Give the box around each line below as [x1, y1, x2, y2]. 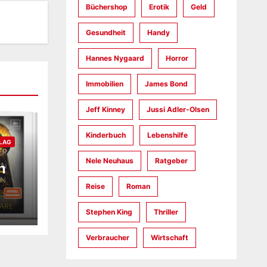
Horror [165, 54, 188, 63]
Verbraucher [85, 233, 129, 242]
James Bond [144, 79, 188, 88]
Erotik [148, 2, 169, 11]
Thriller [153, 207, 178, 216]
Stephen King [85, 207, 132, 216]
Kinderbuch [85, 131, 126, 139]
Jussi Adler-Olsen [146, 105, 209, 114]
